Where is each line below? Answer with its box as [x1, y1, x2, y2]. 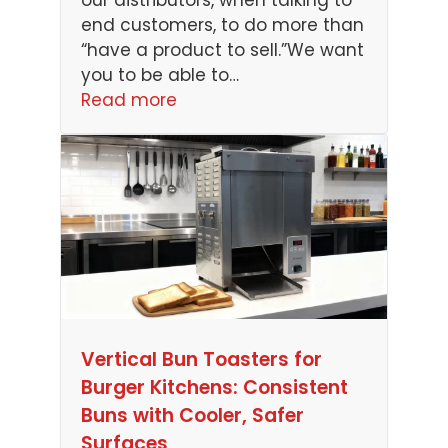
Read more [81, 88, 177, 113]
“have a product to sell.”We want [81, 38, 364, 63]
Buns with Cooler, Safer [81, 401, 304, 429]
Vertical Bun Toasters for [81, 345, 322, 373]
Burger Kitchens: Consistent [81, 373, 348, 401]
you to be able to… [81, 63, 239, 88]
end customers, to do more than [81, 13, 364, 38]
